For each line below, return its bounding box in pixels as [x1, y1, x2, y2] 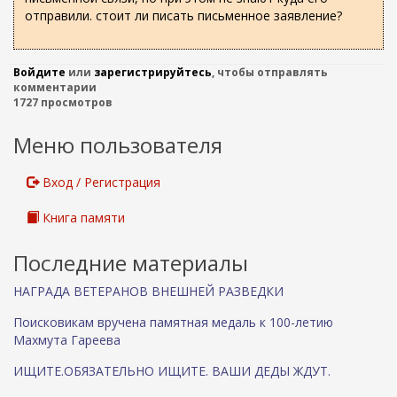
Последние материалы [13, 248, 248, 277]
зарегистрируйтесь [94, 65, 212, 80]
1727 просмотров [13, 95, 113, 110]
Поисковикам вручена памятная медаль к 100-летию [13, 314, 333, 331]
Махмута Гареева [13, 331, 121, 348]
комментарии [13, 80, 97, 95]
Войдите [13, 65, 66, 80]
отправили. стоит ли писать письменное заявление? [25, 7, 342, 24]
